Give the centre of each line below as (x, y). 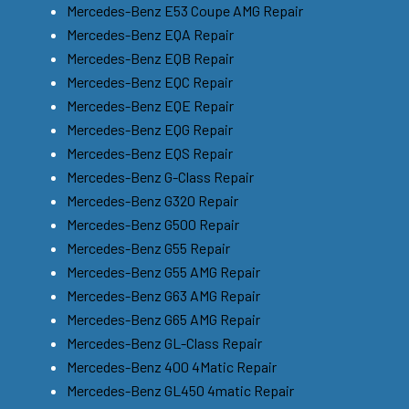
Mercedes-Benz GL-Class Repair (164, 342)
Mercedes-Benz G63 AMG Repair (163, 295)
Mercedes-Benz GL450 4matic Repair (180, 390)
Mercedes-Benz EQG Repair (150, 129)
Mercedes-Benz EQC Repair (150, 81)
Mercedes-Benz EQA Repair (150, 34)
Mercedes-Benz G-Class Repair (160, 176)
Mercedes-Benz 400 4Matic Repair (172, 366)
